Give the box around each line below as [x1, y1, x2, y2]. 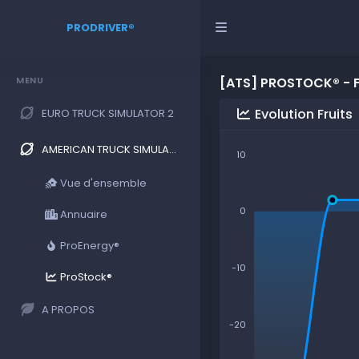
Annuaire [58, 207, 108, 222]
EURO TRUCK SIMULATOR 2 [42, 105, 174, 121]
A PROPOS [42, 301, 95, 317]
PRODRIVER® [66, 20, 135, 35]
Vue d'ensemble [58, 175, 147, 191]
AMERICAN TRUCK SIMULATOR [42, 141, 169, 157]
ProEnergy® [58, 238, 120, 253]
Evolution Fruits [252, 105, 353, 123]
